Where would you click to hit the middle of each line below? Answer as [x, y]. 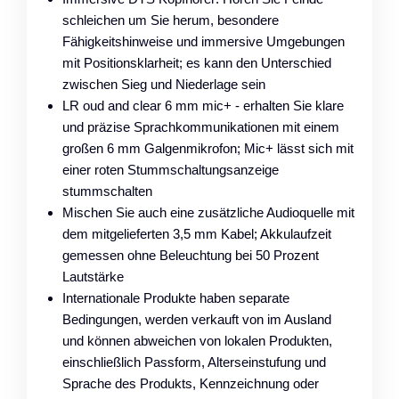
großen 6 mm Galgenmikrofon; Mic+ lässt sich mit [208, 148]
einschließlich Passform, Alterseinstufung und [194, 362]
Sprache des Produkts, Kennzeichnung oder [191, 383]
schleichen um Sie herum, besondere [171, 20]
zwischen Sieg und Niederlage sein [164, 84]
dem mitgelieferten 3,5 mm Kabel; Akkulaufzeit [197, 233]
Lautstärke [93, 276]
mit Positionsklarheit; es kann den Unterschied [197, 62]
